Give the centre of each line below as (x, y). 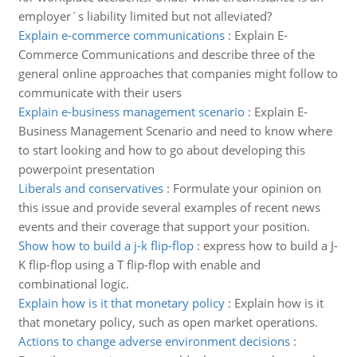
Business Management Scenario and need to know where (175, 131)
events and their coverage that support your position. (164, 226)
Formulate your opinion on (247, 188)
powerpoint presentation (86, 169)
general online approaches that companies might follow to (178, 73)
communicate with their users (100, 92)
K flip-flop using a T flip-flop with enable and (139, 265)
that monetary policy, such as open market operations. (168, 322)
